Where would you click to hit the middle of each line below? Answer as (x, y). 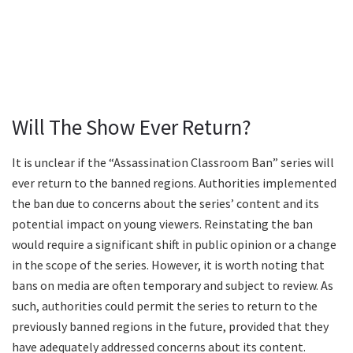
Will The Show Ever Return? (132, 127)
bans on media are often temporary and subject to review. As (173, 285)
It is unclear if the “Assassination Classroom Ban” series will (173, 162)
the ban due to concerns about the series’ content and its (165, 203)
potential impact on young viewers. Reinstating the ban (162, 223)
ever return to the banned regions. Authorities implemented (174, 182)
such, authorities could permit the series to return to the (165, 305)
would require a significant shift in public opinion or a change (174, 244)
